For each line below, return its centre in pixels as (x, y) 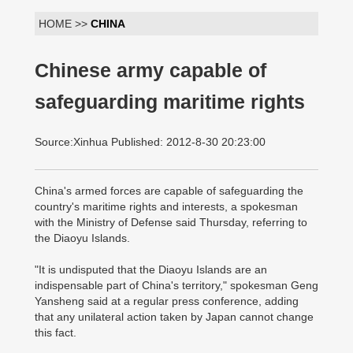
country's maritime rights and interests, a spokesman (166, 206)
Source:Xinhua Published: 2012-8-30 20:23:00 (150, 142)
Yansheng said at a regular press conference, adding (167, 301)
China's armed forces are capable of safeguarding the (169, 191)
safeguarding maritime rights (170, 102)
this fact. (56, 333)
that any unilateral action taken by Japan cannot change (174, 317)
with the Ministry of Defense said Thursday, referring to (171, 222)
